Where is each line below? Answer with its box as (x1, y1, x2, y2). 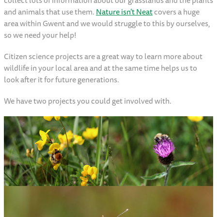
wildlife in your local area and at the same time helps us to (4, 62, 197, 75)
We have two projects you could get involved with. (4, 94, 174, 108)
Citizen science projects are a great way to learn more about (4, 50, 202, 63)
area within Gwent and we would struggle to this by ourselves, (4, 17, 210, 30)
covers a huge (153, 5, 200, 18)
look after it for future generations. (4, 73, 122, 86)
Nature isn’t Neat (96, 5, 153, 18)
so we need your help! (4, 29, 78, 42)
